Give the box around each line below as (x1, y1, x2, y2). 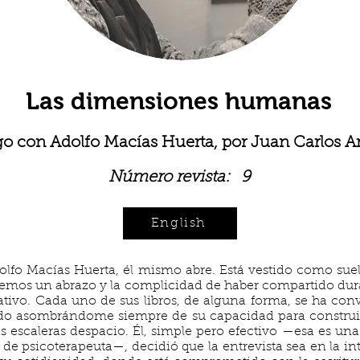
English (150, 216, 207, 230)
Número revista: (108, 170, 230, 186)
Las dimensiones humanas (25, 88, 332, 114)
